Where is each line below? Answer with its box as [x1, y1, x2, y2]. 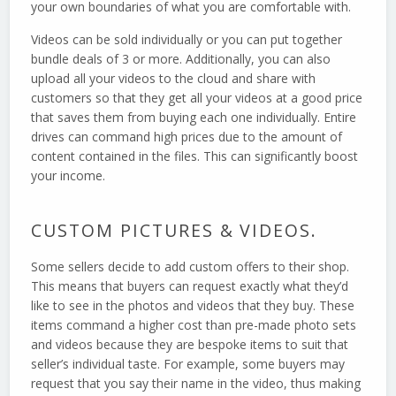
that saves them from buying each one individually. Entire [31, 109, 357, 126]
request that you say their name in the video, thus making [31, 375, 362, 392]
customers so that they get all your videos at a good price [31, 89, 363, 107]
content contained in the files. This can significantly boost [31, 148, 359, 165]
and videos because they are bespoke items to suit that [31, 336, 349, 354]
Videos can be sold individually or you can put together [31, 31, 343, 49]
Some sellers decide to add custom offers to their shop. [31, 258, 350, 276]
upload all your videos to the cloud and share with [31, 70, 316, 88]
